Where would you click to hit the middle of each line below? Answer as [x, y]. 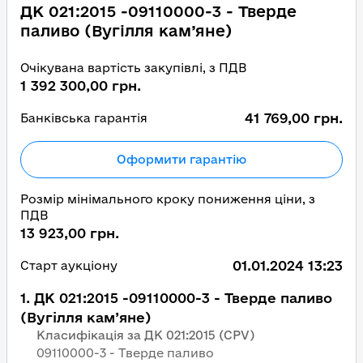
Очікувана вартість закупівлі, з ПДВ [133, 68]
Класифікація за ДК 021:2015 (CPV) [145, 335]
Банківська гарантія [84, 118]
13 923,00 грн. [70, 233]
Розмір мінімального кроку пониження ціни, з [168, 199]
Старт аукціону [69, 265]
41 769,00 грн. [294, 118]
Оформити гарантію [181, 159]
